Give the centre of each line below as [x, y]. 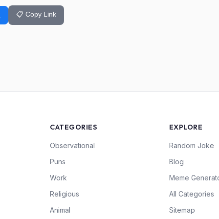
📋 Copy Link [36, 14]
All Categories [191, 194]
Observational [73, 145]
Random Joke [191, 145]
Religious [65, 194]
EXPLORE [186, 127]
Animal [60, 210]
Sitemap [182, 210]
